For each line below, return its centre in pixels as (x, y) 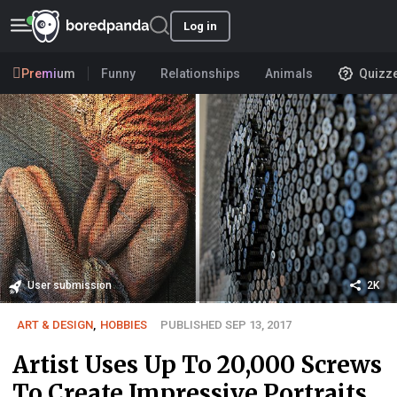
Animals (289, 73)
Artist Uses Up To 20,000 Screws (197, 364)
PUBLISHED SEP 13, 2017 (226, 324)
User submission (70, 285)
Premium (48, 73)
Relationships (200, 73)
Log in (200, 26)
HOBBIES (124, 324)
